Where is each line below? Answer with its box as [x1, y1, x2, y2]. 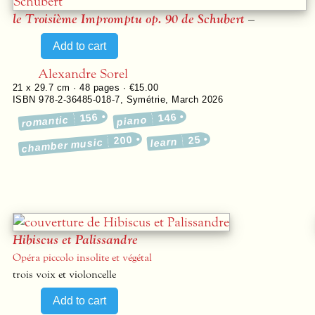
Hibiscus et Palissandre [13, 231, 138, 249]
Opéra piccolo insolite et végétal [13, 251, 152, 265]
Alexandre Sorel [38, 65, 128, 82]
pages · [90, 82, 129, 93]
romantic [21, 113, 70, 129]
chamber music [21, 136, 104, 155]
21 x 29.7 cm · [13, 82, 80, 93]
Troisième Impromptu [25, 11, 142, 28]
